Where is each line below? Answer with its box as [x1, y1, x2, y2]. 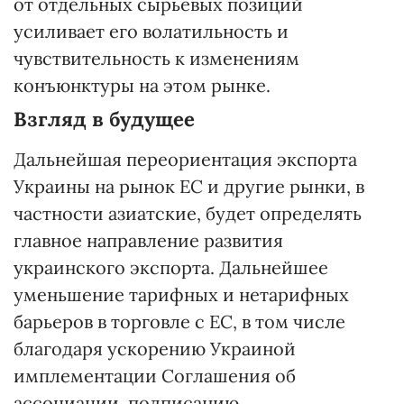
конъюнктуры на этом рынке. [14, 73, 271, 96]
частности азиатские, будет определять [14, 201, 362, 225]
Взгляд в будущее [14, 106, 195, 132]
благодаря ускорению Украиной [14, 336, 296, 360]
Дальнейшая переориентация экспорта [14, 147, 357, 170]
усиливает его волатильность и [14, 19, 289, 42]
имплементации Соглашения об [14, 363, 296, 387]
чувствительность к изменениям [14, 46, 299, 69]
